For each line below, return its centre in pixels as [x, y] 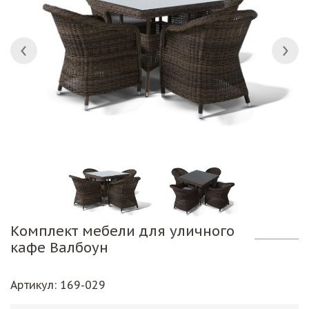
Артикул [32, 285]
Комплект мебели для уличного [122, 231]
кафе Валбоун [59, 247]
